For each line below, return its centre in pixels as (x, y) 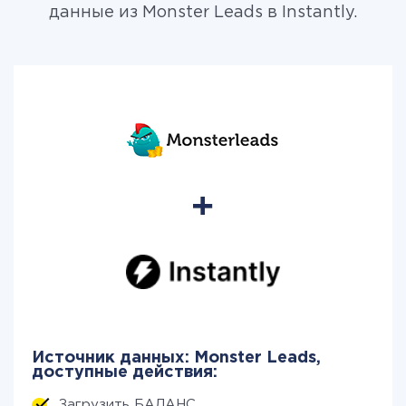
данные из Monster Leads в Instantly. (203, 13)
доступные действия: (125, 372)
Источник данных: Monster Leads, (176, 358)
